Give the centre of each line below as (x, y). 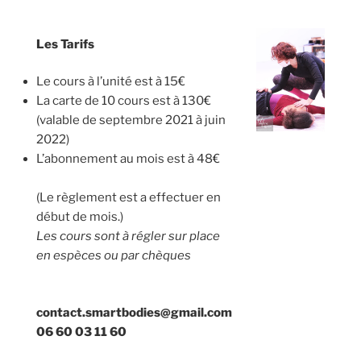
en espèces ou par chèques (114, 256)
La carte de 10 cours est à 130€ (124, 101)
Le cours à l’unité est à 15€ (111, 82)
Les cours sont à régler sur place (128, 237)
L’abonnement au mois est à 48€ (128, 159)
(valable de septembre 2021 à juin (131, 120)
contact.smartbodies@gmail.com (134, 312)
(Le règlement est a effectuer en (129, 198)
